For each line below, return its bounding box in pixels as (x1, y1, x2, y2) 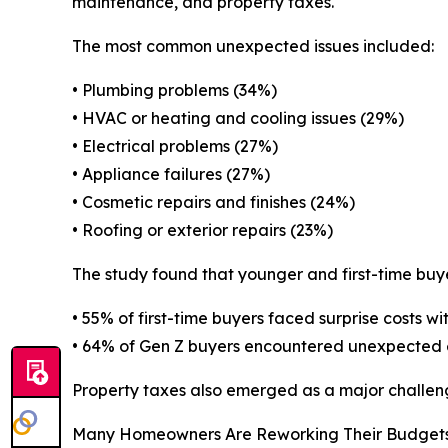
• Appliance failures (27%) (72, 164, 270, 185)
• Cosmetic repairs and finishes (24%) (72, 192, 355, 213)
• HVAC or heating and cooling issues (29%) (72, 108, 404, 129)
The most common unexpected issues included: (72, 36, 434, 57)
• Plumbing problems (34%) (72, 80, 277, 101)
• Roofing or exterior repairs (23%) (72, 220, 333, 241)
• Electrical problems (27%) (72, 136, 278, 157)
